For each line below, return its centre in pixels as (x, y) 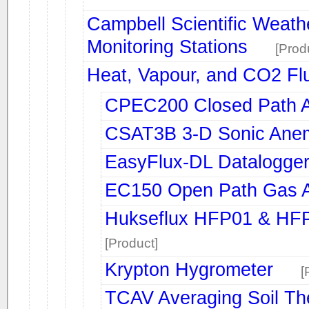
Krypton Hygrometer (189, 269)
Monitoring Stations (167, 47)
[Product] (131, 243)
